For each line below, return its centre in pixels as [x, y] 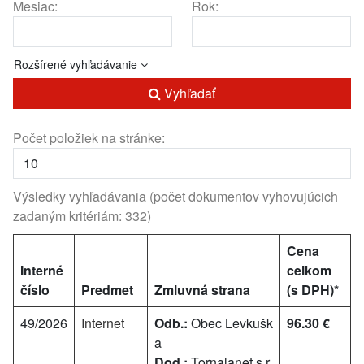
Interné [42, 270]
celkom [309, 270]
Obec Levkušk [230, 323]
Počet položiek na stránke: [89, 138]
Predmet [107, 290]
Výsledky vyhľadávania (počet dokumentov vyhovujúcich [175, 196]
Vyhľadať [188, 93]
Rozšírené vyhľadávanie [77, 64]
